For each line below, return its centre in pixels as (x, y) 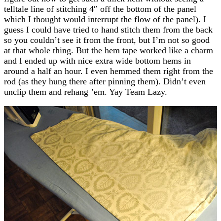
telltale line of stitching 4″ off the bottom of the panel (100, 9)
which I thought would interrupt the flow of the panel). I (105, 19)
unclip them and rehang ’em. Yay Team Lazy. (86, 92)
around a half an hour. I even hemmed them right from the (109, 71)
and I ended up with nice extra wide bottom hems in (97, 60)
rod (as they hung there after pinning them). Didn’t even (105, 81)
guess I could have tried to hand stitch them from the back (108, 29)
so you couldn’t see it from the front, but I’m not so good (107, 40)
